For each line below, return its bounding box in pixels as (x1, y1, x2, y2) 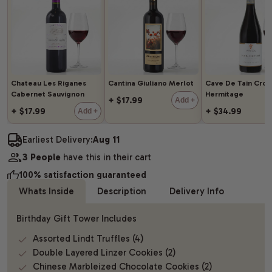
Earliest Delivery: (22, 134, 93, 145)
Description (97, 185, 147, 197)
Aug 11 (93, 134, 120, 145)
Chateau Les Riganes (11, 78, 87, 87)
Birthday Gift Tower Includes (16, 213, 137, 225)
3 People (22, 152, 61, 163)
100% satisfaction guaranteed (19, 169, 147, 180)
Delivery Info (169, 185, 225, 197)
